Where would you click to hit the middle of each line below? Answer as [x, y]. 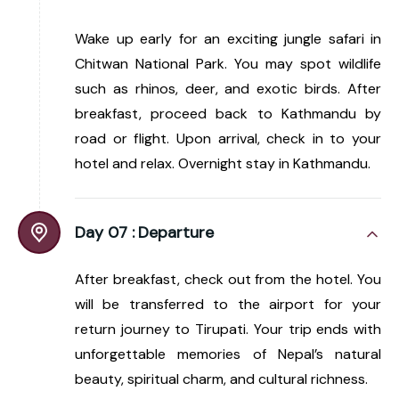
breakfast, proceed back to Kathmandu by [228, 113]
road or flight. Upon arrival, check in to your [228, 138]
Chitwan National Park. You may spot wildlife [228, 63]
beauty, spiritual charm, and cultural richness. [221, 379]
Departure [176, 232]
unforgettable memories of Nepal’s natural [228, 354]
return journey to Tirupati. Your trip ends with [228, 329]
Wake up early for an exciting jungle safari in [228, 38]
